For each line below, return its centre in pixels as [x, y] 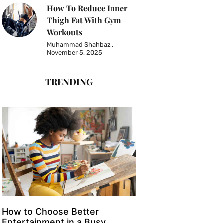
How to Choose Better [50, 211]
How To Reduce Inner [87, 8]
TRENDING [69, 82]
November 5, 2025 [74, 53]
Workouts [64, 32]
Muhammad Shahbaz [79, 45]
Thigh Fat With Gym [84, 20]
